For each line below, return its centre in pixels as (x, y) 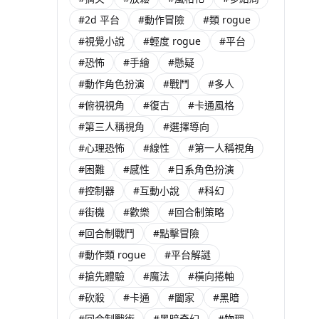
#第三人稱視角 (111, 126)
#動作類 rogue (112, 255)
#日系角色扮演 (201, 169)
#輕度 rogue (172, 41)
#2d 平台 (99, 20)
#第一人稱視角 (221, 148)
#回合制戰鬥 (106, 233)
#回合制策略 (196, 212)
